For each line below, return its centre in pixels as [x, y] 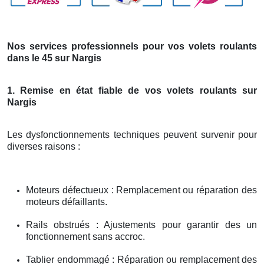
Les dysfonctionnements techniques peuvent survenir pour [132, 135]
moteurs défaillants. [67, 202]
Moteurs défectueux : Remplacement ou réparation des [141, 190]
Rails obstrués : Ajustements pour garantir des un [141, 225]
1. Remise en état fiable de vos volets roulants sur [132, 91]
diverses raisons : [44, 147]
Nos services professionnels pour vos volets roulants [132, 47]
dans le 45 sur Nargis [54, 58]
